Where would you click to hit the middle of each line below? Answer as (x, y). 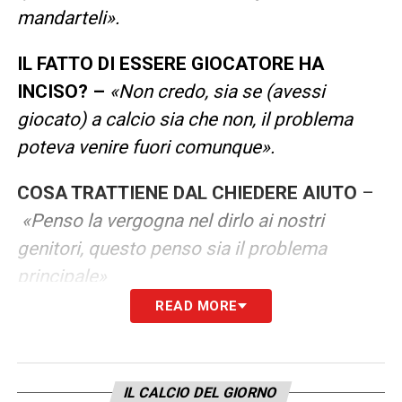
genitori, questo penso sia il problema (171, 248)
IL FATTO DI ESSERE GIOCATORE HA (170, 63)
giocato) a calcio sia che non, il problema (184, 119)
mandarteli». (68, 17)
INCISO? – (61, 91)
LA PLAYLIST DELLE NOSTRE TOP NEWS (186, 331)
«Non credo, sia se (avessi (217, 91)
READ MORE (197, 306)
